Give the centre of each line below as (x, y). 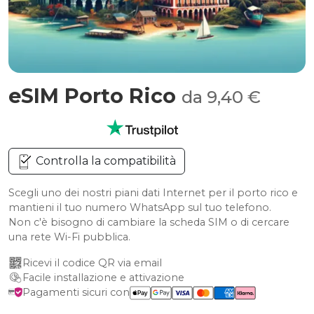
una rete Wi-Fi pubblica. (69, 237)
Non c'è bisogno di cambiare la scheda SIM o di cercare (149, 222)
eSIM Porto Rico (95, 96)
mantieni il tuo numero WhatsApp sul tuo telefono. (140, 207)
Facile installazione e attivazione (103, 278)
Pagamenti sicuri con (76, 292)
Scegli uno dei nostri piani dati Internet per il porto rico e (153, 193)
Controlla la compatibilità (104, 161)
